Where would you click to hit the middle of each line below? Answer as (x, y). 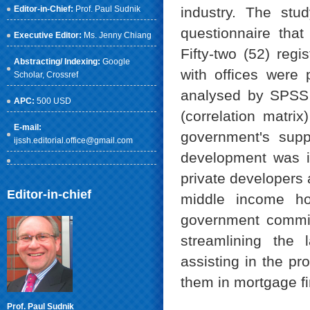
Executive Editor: (49, 35)
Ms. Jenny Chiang (118, 35)
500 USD (53, 101)
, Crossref (60, 75)
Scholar (28, 75)
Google (116, 62)
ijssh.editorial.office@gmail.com (73, 140)
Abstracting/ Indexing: (58, 62)
